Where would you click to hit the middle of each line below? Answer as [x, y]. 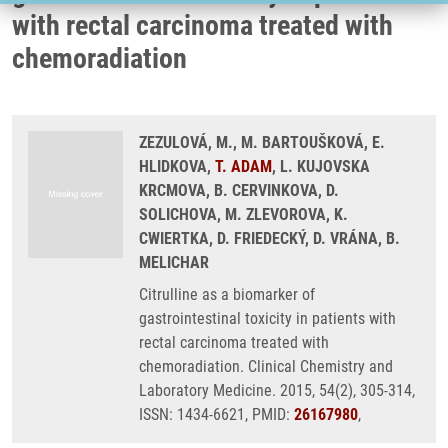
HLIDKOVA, [177, 166]
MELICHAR [174, 262]
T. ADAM [243, 166]
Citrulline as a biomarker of [227, 294]
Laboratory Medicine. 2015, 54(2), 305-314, [277, 390]
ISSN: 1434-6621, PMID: [216, 414]
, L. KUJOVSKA [321, 166]
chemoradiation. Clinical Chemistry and [266, 366]
